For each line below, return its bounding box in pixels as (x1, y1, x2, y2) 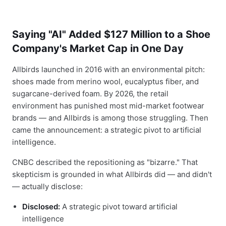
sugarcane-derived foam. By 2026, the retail (12, 89, 168, 98)
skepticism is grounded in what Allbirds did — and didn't (12, 169, 212, 179)
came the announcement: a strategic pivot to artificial (12, 125, 201, 135)
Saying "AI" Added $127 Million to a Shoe (12, 28, 210, 40)
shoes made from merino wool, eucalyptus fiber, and (12, 77, 199, 86)
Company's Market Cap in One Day (12, 42, 184, 54)
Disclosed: (22, 202, 60, 211)
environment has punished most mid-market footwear (12, 101, 204, 110)
